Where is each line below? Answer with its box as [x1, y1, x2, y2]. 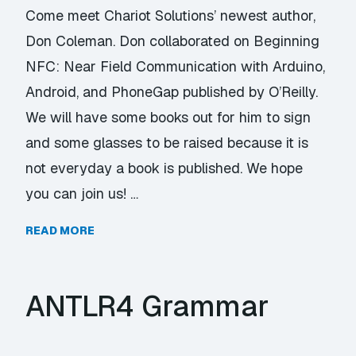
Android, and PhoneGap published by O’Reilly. [25, 83, 319, 101]
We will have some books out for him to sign [25, 108, 311, 126]
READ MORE [25, 223, 95, 238]
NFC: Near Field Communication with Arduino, [25, 57, 326, 75]
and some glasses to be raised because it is [25, 133, 309, 152]
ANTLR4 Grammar [25, 288, 269, 325]
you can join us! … [25, 184, 139, 203]
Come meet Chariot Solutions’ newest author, [25, 6, 316, 25]
